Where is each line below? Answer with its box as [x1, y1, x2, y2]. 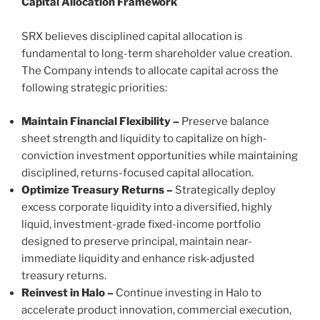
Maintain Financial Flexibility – [21, 114, 181, 128]
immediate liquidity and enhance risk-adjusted [21, 251, 254, 265]
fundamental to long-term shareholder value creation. [21, 47, 292, 61]
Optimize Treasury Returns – [21, 183, 173, 196]
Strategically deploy [173, 183, 276, 196]
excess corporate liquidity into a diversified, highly [21, 200, 272, 214]
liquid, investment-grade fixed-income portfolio [21, 217, 261, 231]
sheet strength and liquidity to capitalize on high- [21, 131, 267, 145]
